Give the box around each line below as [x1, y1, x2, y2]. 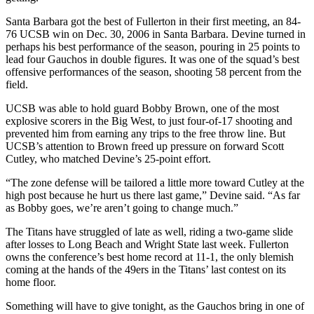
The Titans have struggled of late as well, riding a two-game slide [6, 225, 293, 238]
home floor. [6, 275, 56, 288]
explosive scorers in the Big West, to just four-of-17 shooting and [6, 114, 292, 127]
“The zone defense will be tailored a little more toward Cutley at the [6, 176, 304, 189]
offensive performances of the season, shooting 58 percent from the [6, 65, 301, 78]
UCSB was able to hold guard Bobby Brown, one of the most [6, 102, 279, 114]
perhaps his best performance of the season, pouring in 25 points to [6, 40, 300, 53]
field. [6, 78, 28, 90]
